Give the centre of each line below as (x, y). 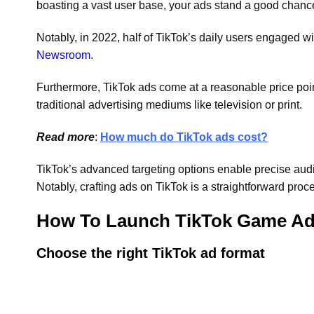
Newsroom (63, 55)
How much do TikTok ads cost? (184, 137)
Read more (66, 137)
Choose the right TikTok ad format (151, 253)
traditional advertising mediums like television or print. (169, 105)
